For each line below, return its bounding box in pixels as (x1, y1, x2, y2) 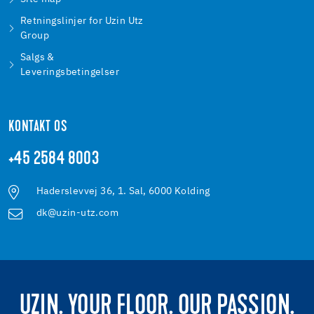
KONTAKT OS (8, 120, 67, 136)
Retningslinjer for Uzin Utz (20, 16, 144, 27)
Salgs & (20, 53, 55, 63)
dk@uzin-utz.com (36, 208, 118, 219)
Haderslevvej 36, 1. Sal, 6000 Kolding (36, 186, 210, 197)
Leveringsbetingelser (20, 67, 120, 78)
